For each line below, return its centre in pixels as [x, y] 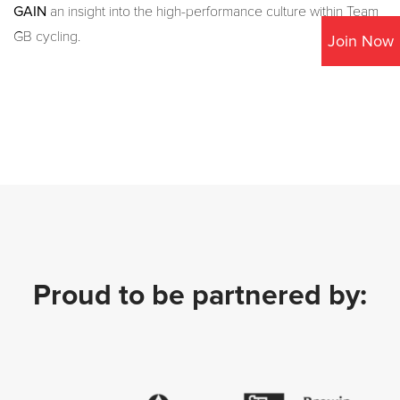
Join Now [361, 41]
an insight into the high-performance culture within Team [212, 12]
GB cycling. [47, 37]
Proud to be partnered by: [200, 296]
